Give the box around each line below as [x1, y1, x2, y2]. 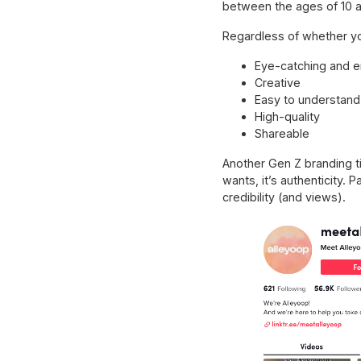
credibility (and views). [222, 190, 346, 205]
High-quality [254, 110, 320, 124]
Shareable [254, 127, 309, 141]
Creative [254, 76, 301, 90]
